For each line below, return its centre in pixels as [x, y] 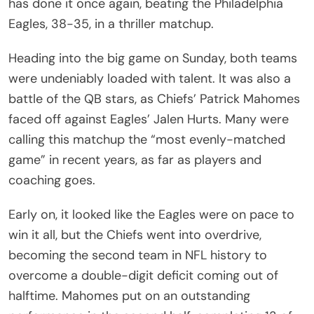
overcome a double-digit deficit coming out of [143, 275]
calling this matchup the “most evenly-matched [147, 139]
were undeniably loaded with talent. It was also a [150, 78]
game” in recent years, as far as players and [135, 159]
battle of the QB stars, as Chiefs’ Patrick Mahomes [154, 98]
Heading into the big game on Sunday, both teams [153, 58]
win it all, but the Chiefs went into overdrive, [135, 234]
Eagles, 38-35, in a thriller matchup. [111, 23]
